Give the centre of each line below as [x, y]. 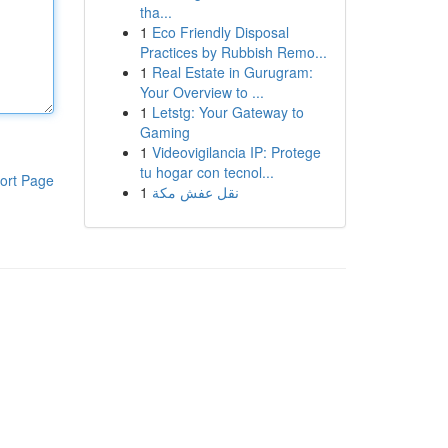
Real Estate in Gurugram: [232, 72]
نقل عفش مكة [195, 192]
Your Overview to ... [201, 92]
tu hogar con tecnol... [206, 172]
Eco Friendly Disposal [220, 32]
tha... [155, 12]
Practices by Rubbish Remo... [233, 52]
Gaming [164, 132]
